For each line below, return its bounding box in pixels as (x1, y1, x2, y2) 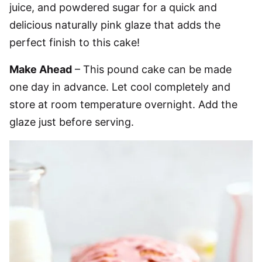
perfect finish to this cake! (9, 36, 140, 49)
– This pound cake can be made (72, 63, 232, 75)
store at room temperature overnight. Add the (9, 98, 237, 111)
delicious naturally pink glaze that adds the (9, 19, 220, 31)
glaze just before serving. (9, 116, 134, 128)
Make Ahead (9, 63, 72, 75)
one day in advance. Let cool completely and (9, 81, 230, 93)
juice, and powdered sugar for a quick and (9, 1, 217, 13)
